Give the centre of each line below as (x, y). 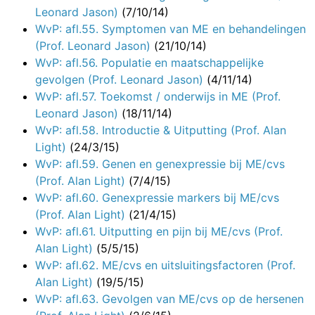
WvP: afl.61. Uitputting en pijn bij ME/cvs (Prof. (159, 232)
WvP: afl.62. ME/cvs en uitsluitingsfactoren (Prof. (165, 265)
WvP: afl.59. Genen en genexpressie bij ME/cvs (160, 164)
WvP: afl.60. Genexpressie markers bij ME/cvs (157, 198)
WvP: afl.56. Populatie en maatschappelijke (149, 63)
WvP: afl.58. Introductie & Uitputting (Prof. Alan (161, 130)
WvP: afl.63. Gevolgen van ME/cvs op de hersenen (169, 299)
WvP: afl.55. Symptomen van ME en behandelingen (171, 29)
